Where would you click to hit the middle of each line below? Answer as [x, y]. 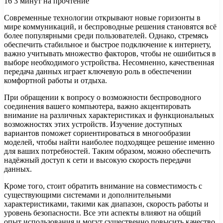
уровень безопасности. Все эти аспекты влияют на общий [103, 213]
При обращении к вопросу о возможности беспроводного [103, 97]
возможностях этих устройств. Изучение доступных [93, 124]
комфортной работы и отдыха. [56, 80]
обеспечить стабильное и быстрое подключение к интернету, [108, 44]
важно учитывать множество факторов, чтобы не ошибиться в [110, 53]
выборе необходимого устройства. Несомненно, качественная [109, 62]
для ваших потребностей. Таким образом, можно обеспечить [107, 151]
